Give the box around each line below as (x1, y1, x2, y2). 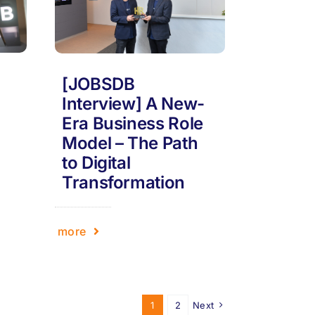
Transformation (62, 172, 185, 193)
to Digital (62, 152, 131, 173)
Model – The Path (62, 132, 198, 153)
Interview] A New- (62, 93, 205, 114)
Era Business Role (62, 112, 203, 134)
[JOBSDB (62, 73, 135, 94)
